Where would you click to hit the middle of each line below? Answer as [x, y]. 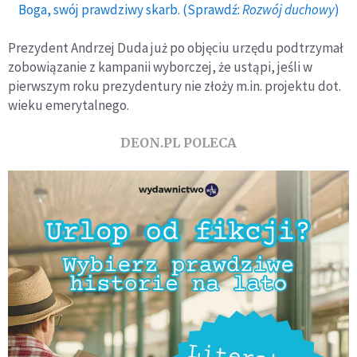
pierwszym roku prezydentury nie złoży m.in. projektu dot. [175, 86]
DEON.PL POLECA [178, 143]
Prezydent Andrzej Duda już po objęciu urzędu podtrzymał [176, 48]
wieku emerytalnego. [69, 106]
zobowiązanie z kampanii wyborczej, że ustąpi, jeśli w [160, 67]
